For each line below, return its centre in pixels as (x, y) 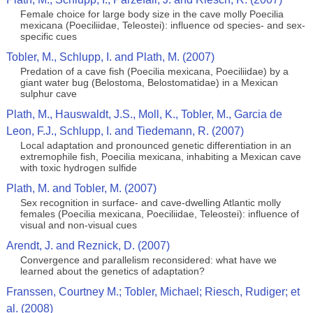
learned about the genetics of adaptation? (112, 271)
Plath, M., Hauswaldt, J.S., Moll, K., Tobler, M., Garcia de (144, 114)
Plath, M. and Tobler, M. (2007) (81, 188)
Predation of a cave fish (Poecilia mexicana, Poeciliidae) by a (154, 71)
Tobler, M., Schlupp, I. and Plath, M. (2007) (110, 57)
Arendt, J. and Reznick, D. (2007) (88, 246)
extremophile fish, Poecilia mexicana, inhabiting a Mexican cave (160, 156)
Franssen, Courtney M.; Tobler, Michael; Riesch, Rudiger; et (153, 292)
